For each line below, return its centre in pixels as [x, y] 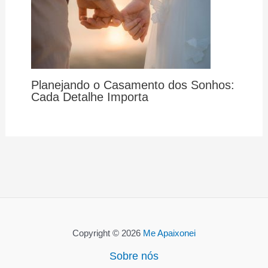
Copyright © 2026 [108, 233]
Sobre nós [134, 256]
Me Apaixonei [169, 233]
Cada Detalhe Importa [89, 97]
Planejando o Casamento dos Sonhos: [133, 85]
